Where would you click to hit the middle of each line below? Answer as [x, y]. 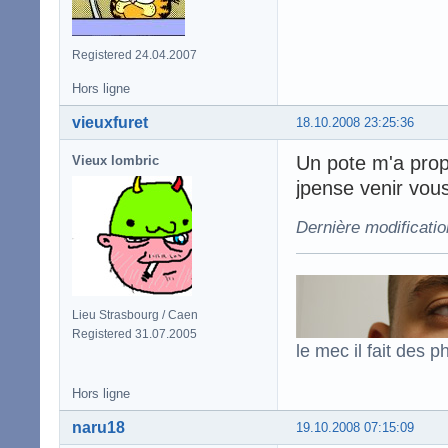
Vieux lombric [115, 161]
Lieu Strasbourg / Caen [135, 315]
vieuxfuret [110, 123]
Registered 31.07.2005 [134, 334]
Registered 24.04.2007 [134, 55]
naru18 [98, 428]
